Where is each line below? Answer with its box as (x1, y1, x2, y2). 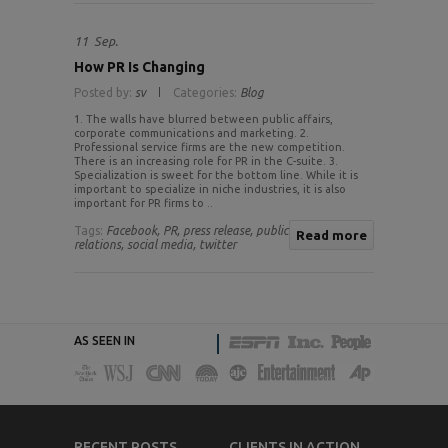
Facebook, (106, 224, 160, 238)
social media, (127, 238, 196, 252)
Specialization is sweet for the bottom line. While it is (74, 169, 358, 182)
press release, (183, 224, 253, 238)
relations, (74, 238, 124, 252)
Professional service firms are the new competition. (74, 141, 345, 154)
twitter (199, 238, 236, 252)
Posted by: (74, 86, 135, 100)
